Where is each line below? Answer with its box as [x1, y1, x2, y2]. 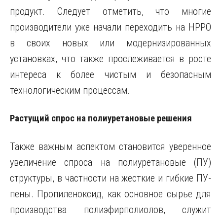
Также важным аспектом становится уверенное [10, 141, 211, 152]
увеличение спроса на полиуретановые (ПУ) [10, 156, 211, 168]
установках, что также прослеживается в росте [10, 53, 211, 65]
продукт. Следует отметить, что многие [10, 5, 211, 17]
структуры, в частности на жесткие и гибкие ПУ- [10, 172, 211, 184]
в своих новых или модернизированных [10, 37, 211, 49]
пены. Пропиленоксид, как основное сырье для [10, 188, 211, 200]
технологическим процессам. [10, 84, 130, 96]
